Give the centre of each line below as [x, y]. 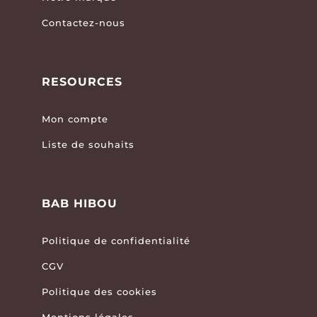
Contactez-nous [83, 23]
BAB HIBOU [79, 204]
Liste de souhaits [88, 145]
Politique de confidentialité [116, 241]
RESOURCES [82, 82]
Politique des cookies [99, 292]
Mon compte [75, 119]
